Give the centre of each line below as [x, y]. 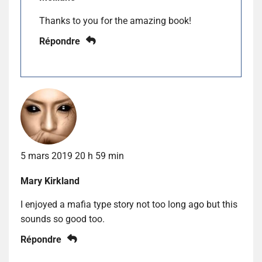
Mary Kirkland [50, 181]
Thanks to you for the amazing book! [115, 20]
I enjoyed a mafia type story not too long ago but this [129, 204]
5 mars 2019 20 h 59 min [72, 156]
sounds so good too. [63, 219]
